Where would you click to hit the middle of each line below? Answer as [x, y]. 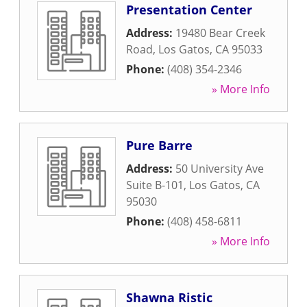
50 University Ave [220, 169]
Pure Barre [159, 145]
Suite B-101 [155, 185]
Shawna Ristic [169, 297]
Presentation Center [189, 10]
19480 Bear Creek [220, 33]
